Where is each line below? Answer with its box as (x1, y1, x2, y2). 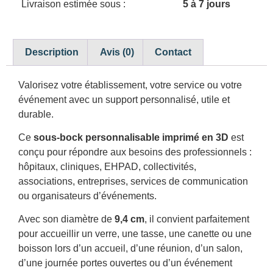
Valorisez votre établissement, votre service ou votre (18, 79, 242, 90)
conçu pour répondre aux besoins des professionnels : (18, 147, 252, 158)
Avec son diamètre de (18, 214, 115, 225)
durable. (18, 108, 54, 119)
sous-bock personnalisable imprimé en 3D (34, 132, 229, 143)
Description (25, 46, 79, 57)
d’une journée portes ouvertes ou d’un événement (18, 258, 232, 269)
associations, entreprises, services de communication (18, 176, 248, 187)
